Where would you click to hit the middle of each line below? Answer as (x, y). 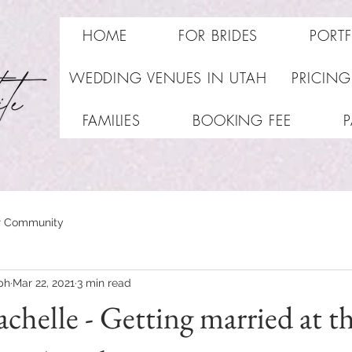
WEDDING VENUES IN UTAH (168, 78)
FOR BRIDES (218, 35)
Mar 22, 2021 (44, 282)
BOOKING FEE (242, 120)
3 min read (104, 282)
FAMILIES (112, 120)
